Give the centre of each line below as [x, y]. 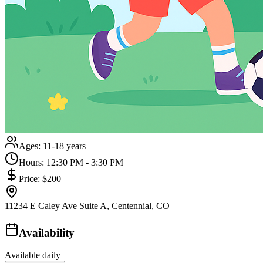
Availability [47, 232]
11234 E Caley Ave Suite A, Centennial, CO [87, 205]
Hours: [33, 162]
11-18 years [64, 146]
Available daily [33, 255]
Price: [31, 178]
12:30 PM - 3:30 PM [85, 162]
